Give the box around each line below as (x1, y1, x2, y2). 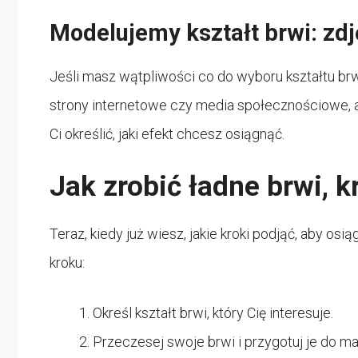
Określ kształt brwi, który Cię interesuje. (93, 304, 333, 321)
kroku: (50, 253, 85, 271)
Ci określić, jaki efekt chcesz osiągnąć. (50, 125, 284, 142)
